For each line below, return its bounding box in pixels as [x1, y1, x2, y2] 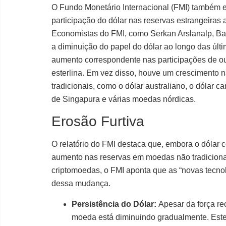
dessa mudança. [51, 179, 110, 188]
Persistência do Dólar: [72, 199, 156, 208]
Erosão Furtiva [51, 114, 144, 130]
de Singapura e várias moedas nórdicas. [51, 94, 196, 103]
